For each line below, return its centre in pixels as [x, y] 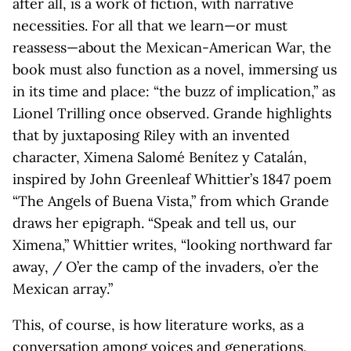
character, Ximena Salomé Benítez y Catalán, [160, 157]
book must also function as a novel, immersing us [175, 69]
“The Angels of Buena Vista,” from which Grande [171, 201]
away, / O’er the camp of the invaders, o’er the [166, 267]
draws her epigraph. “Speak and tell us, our [154, 223]
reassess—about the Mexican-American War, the [172, 47]
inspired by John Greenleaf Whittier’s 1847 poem [172, 179]
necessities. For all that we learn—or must [150, 25]
